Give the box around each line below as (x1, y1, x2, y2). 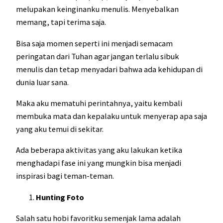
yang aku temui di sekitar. (16, 124, 105, 134)
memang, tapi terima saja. (16, 17, 108, 27)
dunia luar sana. (16, 77, 69, 87)
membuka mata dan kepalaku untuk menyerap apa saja (16, 111, 207, 121)
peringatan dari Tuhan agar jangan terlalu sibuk (16, 51, 179, 61)
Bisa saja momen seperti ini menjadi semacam (16, 38, 173, 48)
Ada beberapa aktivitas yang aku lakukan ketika (16, 145, 182, 155)
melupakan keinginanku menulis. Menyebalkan (16, 4, 179, 14)
